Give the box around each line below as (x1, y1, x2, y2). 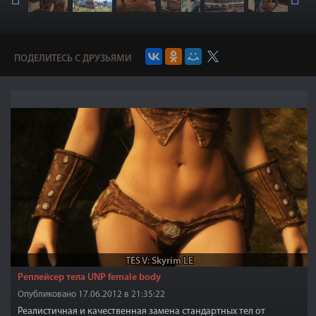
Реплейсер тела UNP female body (18, 272, 161, 283)
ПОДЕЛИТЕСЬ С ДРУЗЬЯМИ (14, 54, 131, 64)
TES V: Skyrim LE (125, 256, 193, 267)
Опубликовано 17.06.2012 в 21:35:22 (18, 290, 165, 299)
